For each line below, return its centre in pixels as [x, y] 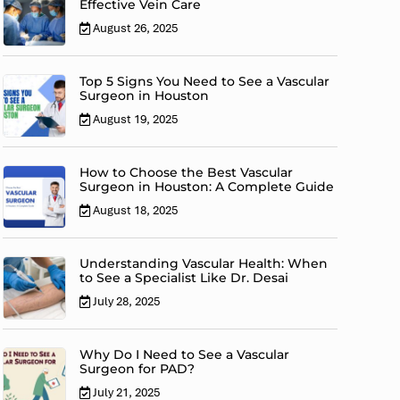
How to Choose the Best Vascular [187, 173]
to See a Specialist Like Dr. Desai [184, 278]
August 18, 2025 [136, 211]
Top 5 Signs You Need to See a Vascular [205, 82]
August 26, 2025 [136, 29]
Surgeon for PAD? [137, 369]
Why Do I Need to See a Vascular [185, 355]
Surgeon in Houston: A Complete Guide [207, 187]
